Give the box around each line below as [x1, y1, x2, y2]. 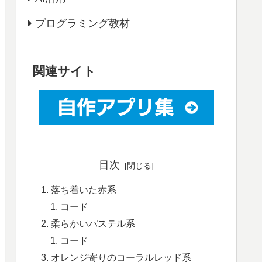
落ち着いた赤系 [50, 184, 116, 195]
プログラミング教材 [35, 17, 130, 29]
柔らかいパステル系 [50, 218, 135, 229]
